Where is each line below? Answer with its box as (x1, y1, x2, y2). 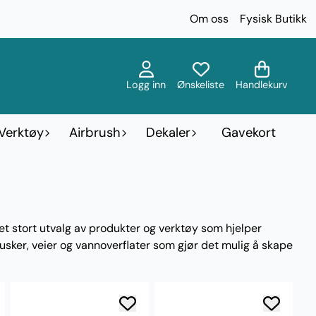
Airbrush (69, 123, 121, 141)
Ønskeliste (177, 78, 224, 91)
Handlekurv (236, 78, 288, 91)
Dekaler (146, 123, 190, 141)
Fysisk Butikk (239, 11, 307, 26)
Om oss (189, 11, 229, 26)
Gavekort (221, 123, 276, 141)
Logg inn (126, 78, 166, 91)
